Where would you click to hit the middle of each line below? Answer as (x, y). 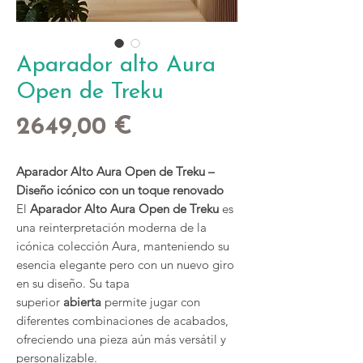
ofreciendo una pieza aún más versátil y (121, 339)
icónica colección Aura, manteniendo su (123, 246)
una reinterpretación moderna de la (111, 227)
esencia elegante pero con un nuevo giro (125, 265)
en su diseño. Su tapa (73, 283)
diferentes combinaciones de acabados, (122, 320)
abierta (82, 302)
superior (40, 302)
